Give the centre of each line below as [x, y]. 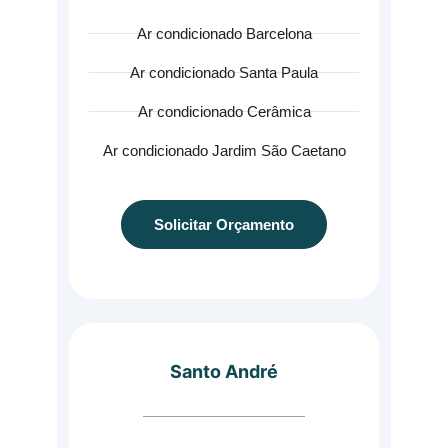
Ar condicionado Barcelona [224, 33]
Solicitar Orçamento [224, 224]
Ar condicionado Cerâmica [224, 111]
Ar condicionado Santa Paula [224, 72]
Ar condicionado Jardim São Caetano [224, 150]
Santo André [224, 371]
